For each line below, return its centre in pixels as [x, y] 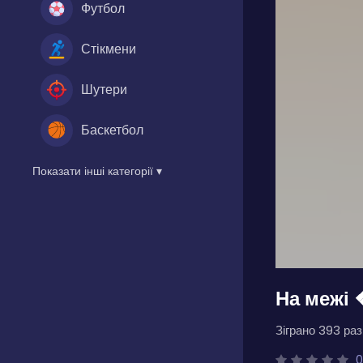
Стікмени [109, 49]
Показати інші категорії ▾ [97, 171]
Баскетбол [112, 130]
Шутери [104, 89]
